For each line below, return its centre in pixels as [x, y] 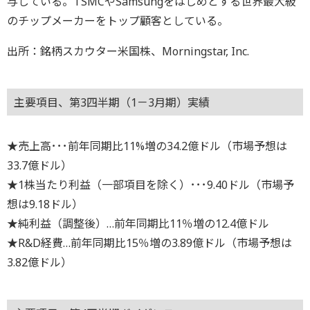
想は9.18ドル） [45, 204]
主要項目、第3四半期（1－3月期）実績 [112, 102]
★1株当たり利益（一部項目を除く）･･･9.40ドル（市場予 [151, 184]
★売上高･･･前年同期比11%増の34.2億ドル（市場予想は [147, 146]
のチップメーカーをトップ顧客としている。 [118, 20]
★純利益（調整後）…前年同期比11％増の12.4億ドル [138, 223]
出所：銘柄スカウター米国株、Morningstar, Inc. [134, 51]
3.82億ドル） [39, 262]
